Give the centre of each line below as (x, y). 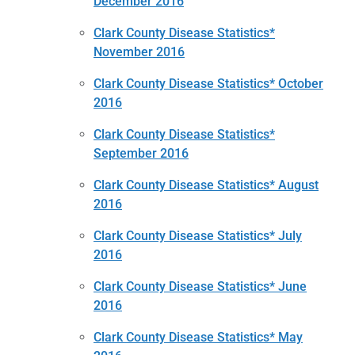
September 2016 (141, 153)
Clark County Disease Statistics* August (206, 185)
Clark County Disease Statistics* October (208, 83)
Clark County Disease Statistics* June (200, 286)
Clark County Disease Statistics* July (198, 235)
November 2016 (139, 52)
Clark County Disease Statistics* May (198, 337)
